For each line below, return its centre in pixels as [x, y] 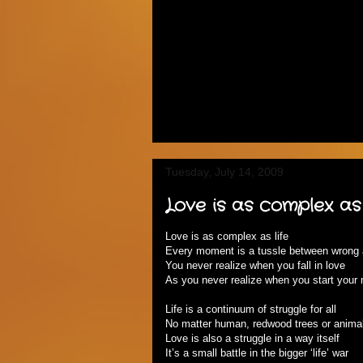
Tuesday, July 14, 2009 [224, 171]
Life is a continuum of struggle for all [251, 309]
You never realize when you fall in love [255, 265]
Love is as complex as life [227, 236]
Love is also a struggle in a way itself [252, 338]
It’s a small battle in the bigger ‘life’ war [257, 352]
